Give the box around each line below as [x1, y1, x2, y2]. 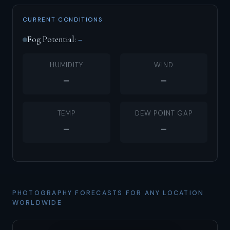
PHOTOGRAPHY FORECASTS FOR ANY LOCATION [12, 188, 204, 197]
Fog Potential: [27, 34, 78, 45]
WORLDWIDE [12, 198, 62, 207]
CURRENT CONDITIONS [22, 15, 103, 24]
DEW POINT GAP [135, 108, 193, 118]
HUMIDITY [49, 60, 83, 69]
